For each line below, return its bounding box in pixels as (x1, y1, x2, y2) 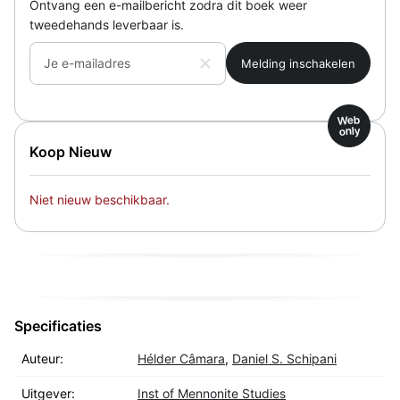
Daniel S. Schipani (232, 351, 337, 367)
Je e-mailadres (44, 55, 130, 71)
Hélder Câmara (137, 351, 225, 367)
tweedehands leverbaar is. (29, 17, 184, 33)
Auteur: (21, 351, 63, 367)
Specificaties (14, 317, 102, 336)
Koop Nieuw (29, 143, 112, 162)
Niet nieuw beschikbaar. (29, 192, 170, 208)
